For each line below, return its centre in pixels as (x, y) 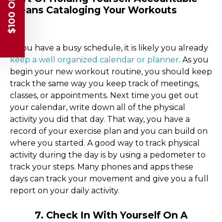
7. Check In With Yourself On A (99, 215)
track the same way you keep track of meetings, (105, 83)
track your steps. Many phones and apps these (102, 166)
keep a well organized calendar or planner (94, 59)
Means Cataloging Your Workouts (93, 10)
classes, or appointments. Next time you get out (104, 95)
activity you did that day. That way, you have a (100, 119)
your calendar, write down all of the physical (98, 107)
